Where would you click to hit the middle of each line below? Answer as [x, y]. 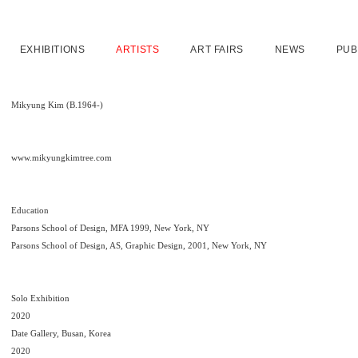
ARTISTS [138, 50]
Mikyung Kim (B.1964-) [57, 105]
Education [30, 210]
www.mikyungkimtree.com [62, 157]
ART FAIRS [217, 50]
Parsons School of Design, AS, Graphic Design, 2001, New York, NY [139, 245]
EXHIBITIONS [52, 50]
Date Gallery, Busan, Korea [61, 333]
